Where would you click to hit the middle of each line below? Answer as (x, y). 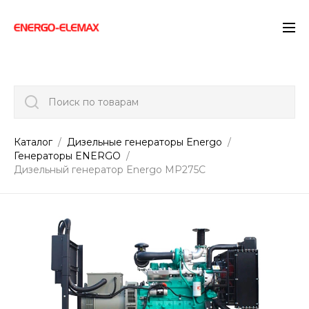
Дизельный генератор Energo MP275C (110, 170)
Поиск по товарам (93, 102)
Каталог (34, 142)
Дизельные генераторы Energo (146, 142)
